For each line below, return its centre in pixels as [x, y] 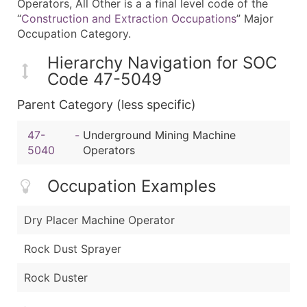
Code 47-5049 [105, 79]
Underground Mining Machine [159, 135]
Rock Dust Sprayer [73, 249]
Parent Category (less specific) [107, 104]
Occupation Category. [74, 33]
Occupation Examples [132, 186]
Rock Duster [56, 278]
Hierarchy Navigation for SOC [162, 62]
